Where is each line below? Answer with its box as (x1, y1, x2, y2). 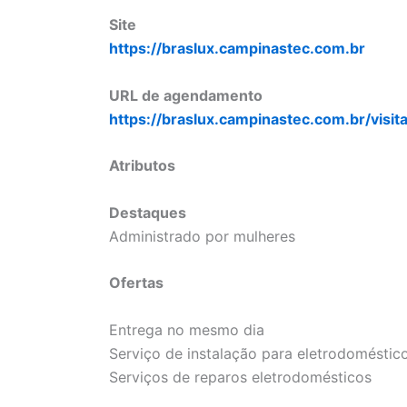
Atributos (109, 156, 175, 175)
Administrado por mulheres (109, 226, 295, 245)
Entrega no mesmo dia (109, 320, 264, 339)
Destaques (109, 203, 186, 222)
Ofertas (109, 273, 164, 293)
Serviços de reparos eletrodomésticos (109, 367, 372, 386)
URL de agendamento (109, 85, 263, 104)
